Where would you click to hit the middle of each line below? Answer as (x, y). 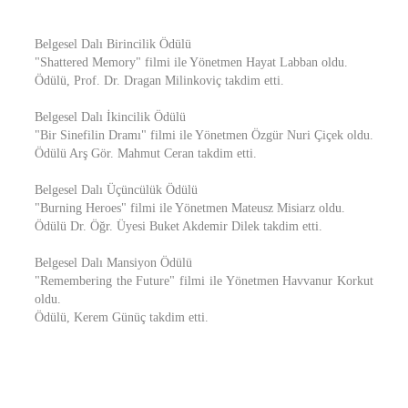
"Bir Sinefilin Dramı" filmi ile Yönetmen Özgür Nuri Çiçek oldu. (204, 135)
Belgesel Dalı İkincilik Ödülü (110, 117)
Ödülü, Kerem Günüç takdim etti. (122, 317)
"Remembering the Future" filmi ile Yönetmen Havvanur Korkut (204, 281)
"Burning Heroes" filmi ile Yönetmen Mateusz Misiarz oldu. (190, 208)
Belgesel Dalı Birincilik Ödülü (113, 44)
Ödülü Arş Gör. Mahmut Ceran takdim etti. (146, 153)
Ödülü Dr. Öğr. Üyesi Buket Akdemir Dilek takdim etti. (178, 226)
